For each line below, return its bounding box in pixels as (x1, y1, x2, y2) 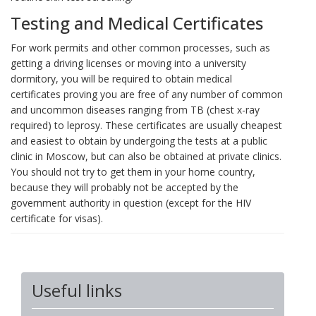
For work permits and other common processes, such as (11, 40, 270, 54)
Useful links (32, 278, 122, 302)
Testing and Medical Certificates (11, 11, 263, 35)
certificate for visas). (11, 211, 103, 225)
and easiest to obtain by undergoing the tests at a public (11, 133, 267, 147)
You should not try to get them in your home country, (11, 164, 255, 178)
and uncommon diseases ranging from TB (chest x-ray (11, 102, 260, 116)
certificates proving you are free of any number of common (11, 87, 283, 101)
